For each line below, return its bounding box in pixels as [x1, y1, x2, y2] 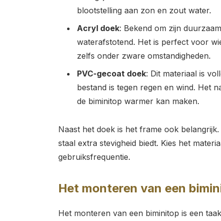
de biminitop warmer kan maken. [76, 96, 199, 106]
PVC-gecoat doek [76, 68, 146, 78]
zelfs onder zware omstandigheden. [76, 50, 211, 61]
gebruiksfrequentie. [58, 151, 130, 162]
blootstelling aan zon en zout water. [76, 5, 211, 15]
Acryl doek [76, 23, 119, 33]
